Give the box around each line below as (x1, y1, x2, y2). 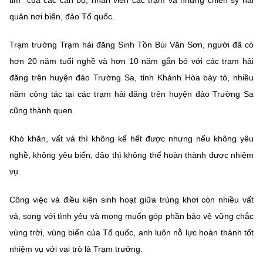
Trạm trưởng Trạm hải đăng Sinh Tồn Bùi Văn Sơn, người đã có (9, 39, 254, 49)
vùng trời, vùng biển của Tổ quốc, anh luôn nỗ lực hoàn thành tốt (9, 227, 254, 237)
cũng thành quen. (9, 105, 75, 115)
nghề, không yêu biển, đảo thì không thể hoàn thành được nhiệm (9, 150, 254, 160)
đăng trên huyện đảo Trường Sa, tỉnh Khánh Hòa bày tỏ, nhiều (9, 72, 254, 82)
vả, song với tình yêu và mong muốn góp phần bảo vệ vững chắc (9, 211, 254, 221)
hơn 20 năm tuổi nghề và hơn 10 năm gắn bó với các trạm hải (9, 56, 254, 66)
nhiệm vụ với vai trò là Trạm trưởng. (9, 244, 143, 254)
